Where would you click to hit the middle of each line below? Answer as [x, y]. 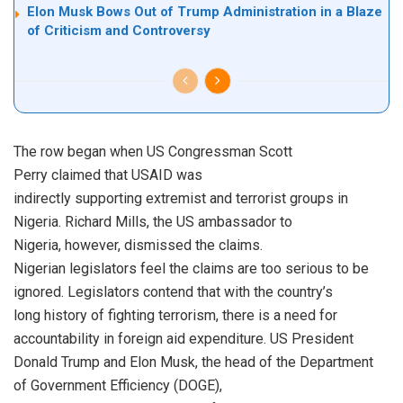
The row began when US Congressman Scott [153, 152]
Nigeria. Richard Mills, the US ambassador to [153, 222]
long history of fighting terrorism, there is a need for [175, 316]
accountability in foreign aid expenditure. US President [184, 339]
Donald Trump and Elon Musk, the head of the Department [193, 363]
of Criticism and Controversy [119, 31]
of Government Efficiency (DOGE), [118, 386]
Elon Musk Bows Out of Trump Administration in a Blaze [205, 12]
